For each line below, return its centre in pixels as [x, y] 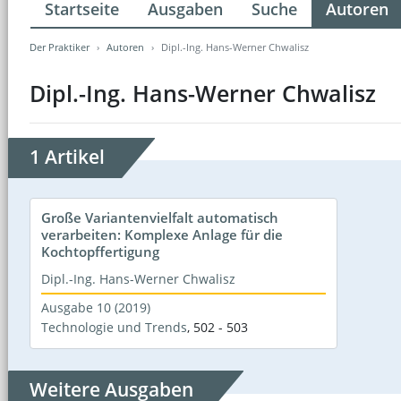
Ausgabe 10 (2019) [96, 307]
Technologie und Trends [114, 327]
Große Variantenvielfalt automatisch [160, 217]
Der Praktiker [60, 47]
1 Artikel [67, 156]
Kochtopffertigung [100, 251]
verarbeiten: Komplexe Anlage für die [162, 234]
